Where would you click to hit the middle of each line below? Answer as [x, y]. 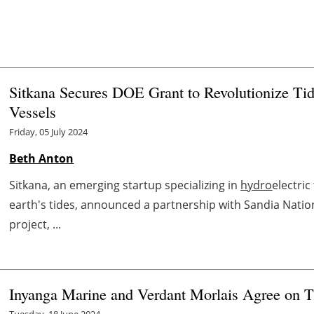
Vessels [33, 112]
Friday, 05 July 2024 [49, 132]
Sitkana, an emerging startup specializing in [125, 185]
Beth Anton [42, 159]
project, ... [35, 225]
